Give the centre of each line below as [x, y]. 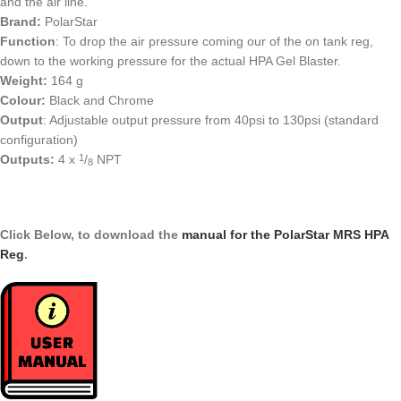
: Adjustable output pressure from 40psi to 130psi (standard [211, 119]
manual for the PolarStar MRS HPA [285, 234]
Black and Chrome [100, 100]
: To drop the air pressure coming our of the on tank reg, [214, 41]
